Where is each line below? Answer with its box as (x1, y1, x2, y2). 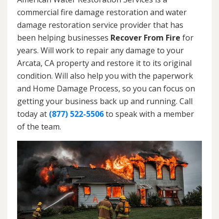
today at (17, 108, 49, 119)
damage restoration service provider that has (17, 19, 183, 30)
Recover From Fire (110, 32, 180, 43)
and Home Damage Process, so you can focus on (17, 83, 195, 94)
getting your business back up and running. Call (17, 95, 193, 107)
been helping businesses (17, 32, 110, 43)
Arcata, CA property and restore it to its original (17, 57, 192, 68)
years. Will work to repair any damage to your (17, 44, 184, 56)
